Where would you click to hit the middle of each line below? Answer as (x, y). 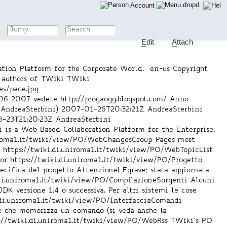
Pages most (176, 140)
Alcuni (203, 181)
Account (143, 5)
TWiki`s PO (192, 221)
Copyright (191, 69)
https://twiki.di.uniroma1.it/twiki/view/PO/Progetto (106, 160)
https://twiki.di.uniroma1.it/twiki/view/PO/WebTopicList (108, 150)
